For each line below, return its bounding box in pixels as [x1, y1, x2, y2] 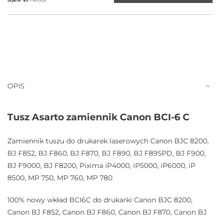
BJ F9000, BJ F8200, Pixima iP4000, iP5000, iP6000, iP [7, 161, 195, 170]
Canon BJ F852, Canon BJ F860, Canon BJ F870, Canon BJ [7, 208, 207, 217]
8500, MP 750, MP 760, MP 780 [7, 173, 112, 183]
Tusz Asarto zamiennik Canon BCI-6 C [7, 111, 190, 123]
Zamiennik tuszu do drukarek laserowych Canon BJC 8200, [7, 137, 209, 146]
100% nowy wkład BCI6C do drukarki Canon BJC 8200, [7, 195, 192, 205]
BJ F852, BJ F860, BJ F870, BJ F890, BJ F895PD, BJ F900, [7, 149, 206, 158]
